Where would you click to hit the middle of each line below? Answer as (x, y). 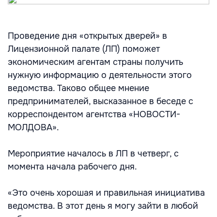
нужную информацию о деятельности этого (100, 75)
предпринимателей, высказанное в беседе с (101, 101)
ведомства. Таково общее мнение (78, 88)
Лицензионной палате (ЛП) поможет (84, 49)
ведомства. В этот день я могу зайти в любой (103, 206)
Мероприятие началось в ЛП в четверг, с (93, 154)
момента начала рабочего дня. (72, 167)
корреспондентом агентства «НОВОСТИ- (94, 114)
